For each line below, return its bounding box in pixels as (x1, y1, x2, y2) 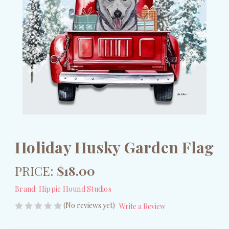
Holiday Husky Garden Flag (15, 137, 214, 158)
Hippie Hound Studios (38, 184, 111, 194)
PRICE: (15, 163, 54, 179)
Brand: (15, 184, 37, 194)
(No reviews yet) (63, 200, 115, 210)
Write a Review (119, 201, 166, 211)
